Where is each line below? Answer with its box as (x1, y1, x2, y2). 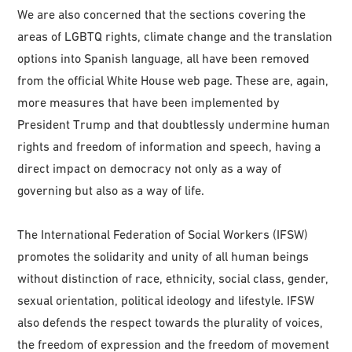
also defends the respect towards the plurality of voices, (17, 314, 324, 329)
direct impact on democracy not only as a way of (17, 160, 282, 175)
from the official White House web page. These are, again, (17, 72, 329, 87)
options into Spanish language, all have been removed (17, 50, 310, 65)
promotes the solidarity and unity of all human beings (17, 248, 310, 263)
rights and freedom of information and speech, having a (17, 138, 321, 153)
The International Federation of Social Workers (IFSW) (17, 226, 309, 241)
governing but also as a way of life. (17, 182, 205, 197)
